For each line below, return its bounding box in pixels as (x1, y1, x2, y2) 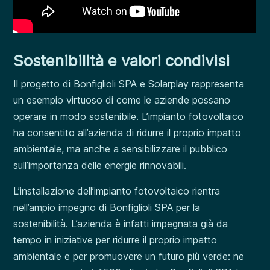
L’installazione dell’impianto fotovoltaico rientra (13, 184, 221, 197)
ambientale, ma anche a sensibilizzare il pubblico (13, 142, 228, 155)
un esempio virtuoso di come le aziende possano (13, 93, 231, 106)
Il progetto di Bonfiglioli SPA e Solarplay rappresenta (13, 77, 245, 90)
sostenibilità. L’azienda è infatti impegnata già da (13, 217, 228, 230)
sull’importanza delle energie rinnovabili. (13, 159, 187, 171)
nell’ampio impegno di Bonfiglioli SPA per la (13, 201, 201, 213)
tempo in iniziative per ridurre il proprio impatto (13, 233, 218, 246)
